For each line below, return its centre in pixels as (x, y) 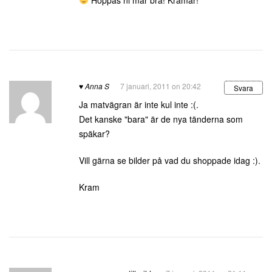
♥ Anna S (94, 86)
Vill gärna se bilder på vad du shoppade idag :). (170, 160)
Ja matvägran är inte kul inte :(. (139, 104)
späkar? (94, 134)
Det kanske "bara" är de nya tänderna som (161, 119)
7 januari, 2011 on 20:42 (161, 86)
